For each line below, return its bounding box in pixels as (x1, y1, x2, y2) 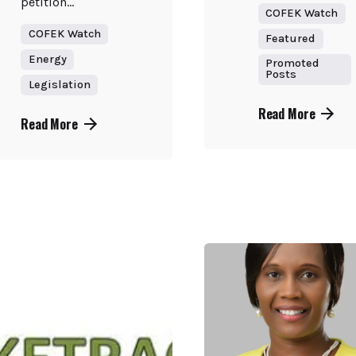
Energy (28, 52, 67, 67)
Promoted (265, 56, 320, 71)
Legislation (28, 77, 91, 91)
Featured (265, 32, 316, 46)
